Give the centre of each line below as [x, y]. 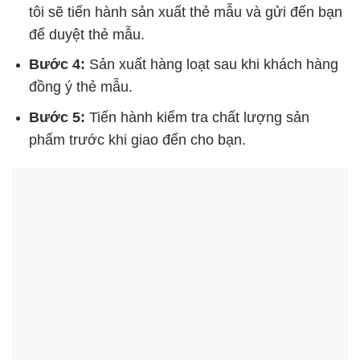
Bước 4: [57, 65]
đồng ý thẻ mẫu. [80, 87]
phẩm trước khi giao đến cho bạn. [137, 140]
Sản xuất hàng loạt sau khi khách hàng [211, 65]
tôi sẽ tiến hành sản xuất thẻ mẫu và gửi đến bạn [185, 12]
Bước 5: [57, 118]
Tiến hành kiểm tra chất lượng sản [197, 118]
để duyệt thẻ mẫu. [86, 34]
